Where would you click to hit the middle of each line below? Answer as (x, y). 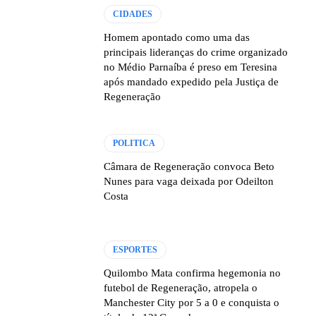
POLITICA (134, 143)
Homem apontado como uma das (177, 38)
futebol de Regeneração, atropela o (181, 288)
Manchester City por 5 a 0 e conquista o (192, 303)
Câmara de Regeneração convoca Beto (189, 166)
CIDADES (133, 14)
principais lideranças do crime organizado (196, 53)
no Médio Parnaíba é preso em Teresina (191, 67)
